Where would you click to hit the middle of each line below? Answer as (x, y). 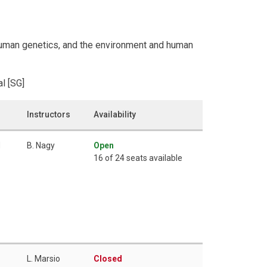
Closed (108, 258)
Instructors (49, 114)
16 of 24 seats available (138, 158)
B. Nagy (41, 145)
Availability (115, 114)
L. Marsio (44, 258)
